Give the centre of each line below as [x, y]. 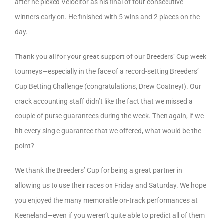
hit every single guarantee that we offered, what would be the [108, 131]
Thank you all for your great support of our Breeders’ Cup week [111, 56]
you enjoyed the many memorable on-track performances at [106, 200]
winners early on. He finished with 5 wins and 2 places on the [107, 17]
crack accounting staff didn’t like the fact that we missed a [104, 101]
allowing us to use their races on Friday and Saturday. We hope [111, 185]
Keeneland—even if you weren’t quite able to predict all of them [110, 215]
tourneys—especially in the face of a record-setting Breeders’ [107, 71]
